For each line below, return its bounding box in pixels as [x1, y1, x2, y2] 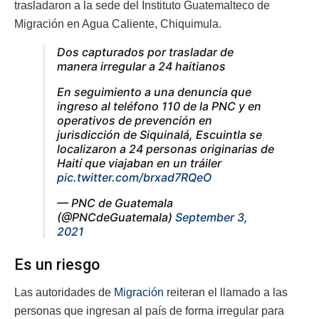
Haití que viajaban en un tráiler [57, 156, 221, 171]
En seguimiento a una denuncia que [57, 85, 251, 100]
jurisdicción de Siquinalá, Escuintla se [57, 127, 262, 142]
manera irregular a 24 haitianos [57, 59, 226, 74]
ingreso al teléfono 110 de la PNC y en [57, 99, 261, 114]
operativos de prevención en [57, 113, 212, 128]
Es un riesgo [14, 256, 100, 274]
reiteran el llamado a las [164, 286, 288, 298]
